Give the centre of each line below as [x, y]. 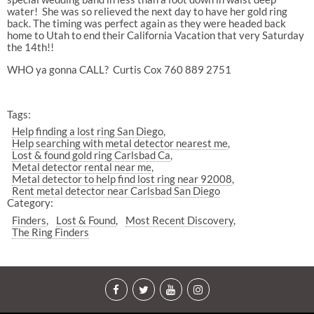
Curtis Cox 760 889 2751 [172, 69]
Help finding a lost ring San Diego [88, 131]
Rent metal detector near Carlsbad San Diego [116, 191]
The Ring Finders [51, 232]
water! [22, 11]
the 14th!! [30, 47]
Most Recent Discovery [179, 220]
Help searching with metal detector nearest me [120, 143]
